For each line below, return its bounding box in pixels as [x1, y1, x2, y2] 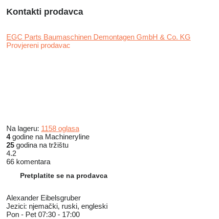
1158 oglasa [41, 124, 79, 133]
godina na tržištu [14, 141, 68, 150]
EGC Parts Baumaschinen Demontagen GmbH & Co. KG [6, 33, 191, 42]
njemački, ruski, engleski [27, 202, 108, 211]
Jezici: [6, 202, 27, 211]
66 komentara [6, 157, 50, 166]
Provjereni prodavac [6, 41, 70, 50]
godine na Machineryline [10, 132, 89, 141]
